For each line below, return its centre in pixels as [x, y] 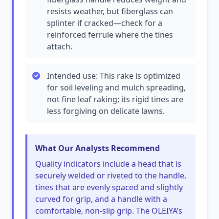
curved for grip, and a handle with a [101, 199]
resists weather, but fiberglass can [110, 11]
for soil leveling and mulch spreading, [116, 88]
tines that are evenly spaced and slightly [109, 187]
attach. [60, 46]
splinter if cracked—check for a [105, 23]
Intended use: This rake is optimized [114, 76]
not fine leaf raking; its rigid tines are [115, 99]
